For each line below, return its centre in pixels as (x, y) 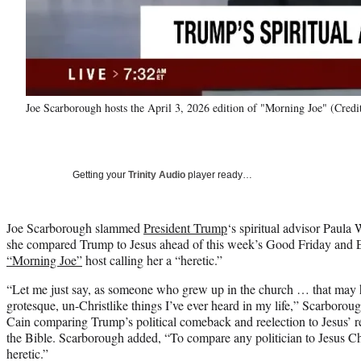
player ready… (219, 174)
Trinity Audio (157, 174)
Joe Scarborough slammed (75, 227)
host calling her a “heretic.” (152, 259)
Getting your (100, 174)
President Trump (185, 227)
